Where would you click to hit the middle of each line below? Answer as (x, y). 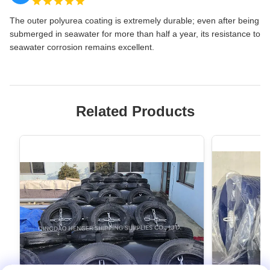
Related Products (135, 111)
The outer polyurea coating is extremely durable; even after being (134, 21)
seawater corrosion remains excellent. (82, 47)
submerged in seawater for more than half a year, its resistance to (135, 34)
